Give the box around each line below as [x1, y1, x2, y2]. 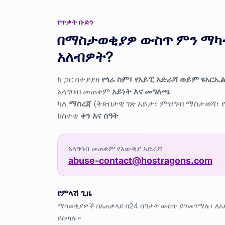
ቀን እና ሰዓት [80, 110, 119, 121]
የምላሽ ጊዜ [57, 187, 92, 198]
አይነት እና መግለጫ [112, 86, 170, 96]
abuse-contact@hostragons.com [68, 155, 212, 166]
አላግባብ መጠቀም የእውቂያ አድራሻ [68, 144, 162, 153]
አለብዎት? [57, 48, 114, 65]
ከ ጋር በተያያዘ [57, 74, 101, 84]
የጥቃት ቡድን [57, 17, 93, 26]
